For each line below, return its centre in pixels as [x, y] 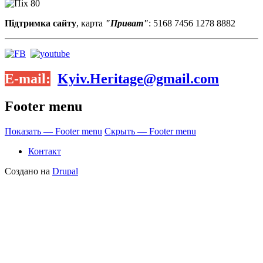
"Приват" [127, 23]
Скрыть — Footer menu [150, 131]
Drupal [65, 171]
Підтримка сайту [41, 23]
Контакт [45, 151]
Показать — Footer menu [53, 131]
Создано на [28, 171]
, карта [91, 23]
